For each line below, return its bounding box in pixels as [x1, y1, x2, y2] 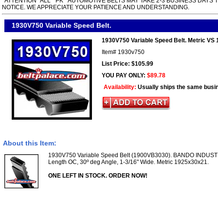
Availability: [104, 83, 138, 91]
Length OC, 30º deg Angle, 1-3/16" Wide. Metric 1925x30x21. [48, 158, 209, 165]
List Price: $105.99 [102, 60, 153, 67]
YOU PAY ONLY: [102, 72, 147, 79]
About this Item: [3, 139, 56, 147]
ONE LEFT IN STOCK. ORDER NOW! [48, 172, 147, 179]
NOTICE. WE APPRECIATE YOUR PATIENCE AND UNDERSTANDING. [2, 3, 189, 11]
